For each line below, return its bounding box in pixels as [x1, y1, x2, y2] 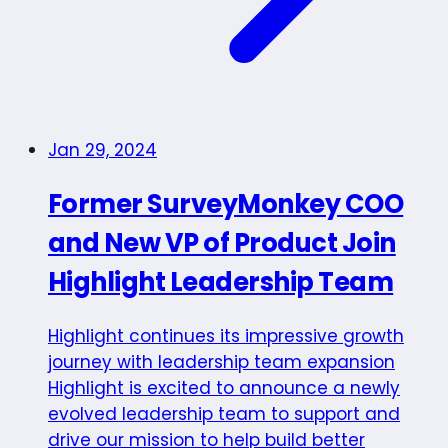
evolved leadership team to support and [48, 401, 400, 426]
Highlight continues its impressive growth [48, 323, 404, 348]
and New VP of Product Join [48, 224, 396, 261]
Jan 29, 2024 [48, 138, 157, 163]
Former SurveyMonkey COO [48, 185, 404, 222]
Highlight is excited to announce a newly [48, 375, 400, 400]
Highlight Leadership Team [48, 263, 394, 300]
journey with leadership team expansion [48, 349, 395, 374]
